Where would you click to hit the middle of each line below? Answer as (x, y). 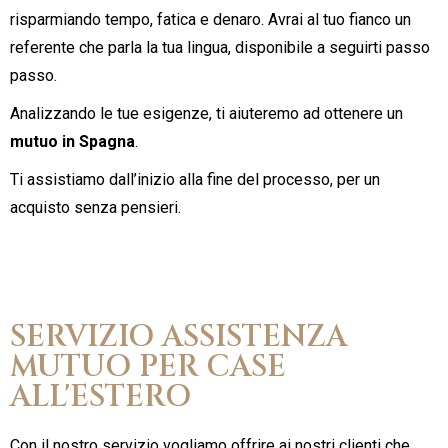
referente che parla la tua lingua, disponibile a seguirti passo (220, 47)
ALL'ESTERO (100, 397)
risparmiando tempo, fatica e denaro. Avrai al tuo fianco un (210, 19)
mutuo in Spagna (72, 141)
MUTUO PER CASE (148, 367)
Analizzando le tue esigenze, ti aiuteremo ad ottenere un (206, 113)
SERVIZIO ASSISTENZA (178, 337)
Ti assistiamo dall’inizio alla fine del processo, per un (195, 179)
